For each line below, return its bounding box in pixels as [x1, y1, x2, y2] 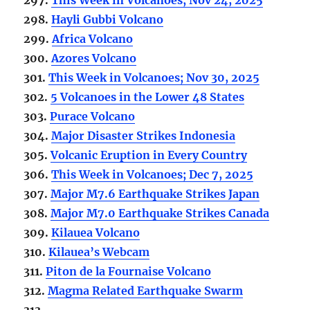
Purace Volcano [50, 109, 136, 123]
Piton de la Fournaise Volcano [46, 264, 212, 278]
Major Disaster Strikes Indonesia [51, 128, 236, 143]
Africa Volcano [52, 31, 134, 46]
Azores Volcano [51, 51, 137, 65]
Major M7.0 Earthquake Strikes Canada [51, 206, 270, 220]
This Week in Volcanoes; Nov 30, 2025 [48, 70, 260, 84]
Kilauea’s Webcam [48, 244, 150, 259]
